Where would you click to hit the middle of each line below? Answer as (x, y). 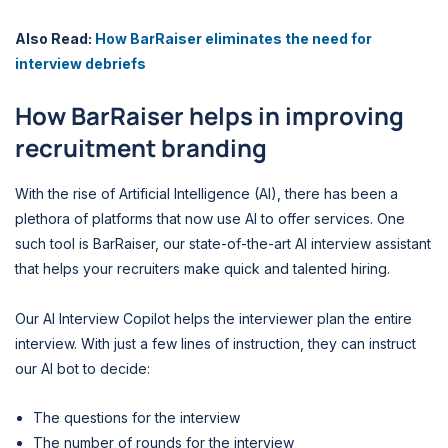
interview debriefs (80, 63)
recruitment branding (143, 148)
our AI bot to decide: (82, 368)
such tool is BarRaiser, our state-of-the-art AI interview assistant (223, 244)
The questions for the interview (138, 418)
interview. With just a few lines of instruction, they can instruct (215, 343)
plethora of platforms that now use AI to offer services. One (210, 219)
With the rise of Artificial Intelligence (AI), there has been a (206, 194)
